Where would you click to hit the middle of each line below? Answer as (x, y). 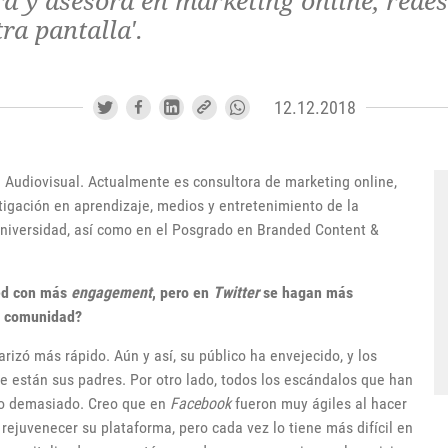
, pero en (182, 292)
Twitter (236, 292)
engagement (111, 292)
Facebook (200, 403)
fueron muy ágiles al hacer (319, 403)
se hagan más (306, 292)
